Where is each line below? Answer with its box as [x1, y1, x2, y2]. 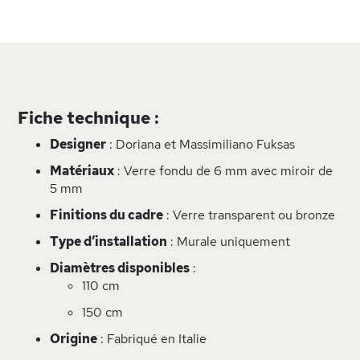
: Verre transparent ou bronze [163, 207, 335, 223]
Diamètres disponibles [50, 260, 190, 276]
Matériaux [50, 162, 114, 179]
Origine [50, 330, 97, 347]
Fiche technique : [18, 107, 159, 129]
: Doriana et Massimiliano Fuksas [106, 136, 295, 153]
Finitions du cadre [50, 207, 163, 223]
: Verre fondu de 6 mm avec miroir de [114, 162, 333, 179]
